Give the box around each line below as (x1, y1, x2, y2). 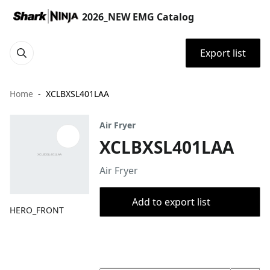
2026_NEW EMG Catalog (82, 10, 194, 24)
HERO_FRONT (10, 204, 64, 216)
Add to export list (131, 195, 210, 209)
